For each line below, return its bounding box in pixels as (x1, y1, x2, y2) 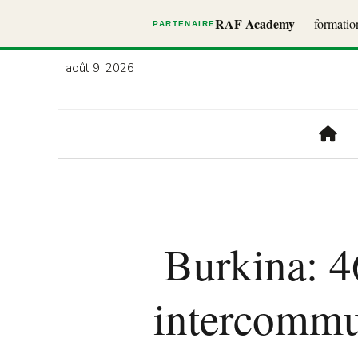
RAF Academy (215, 14, 296, 33)
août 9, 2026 (66, 60, 134, 76)
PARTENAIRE (153, 19, 216, 28)
